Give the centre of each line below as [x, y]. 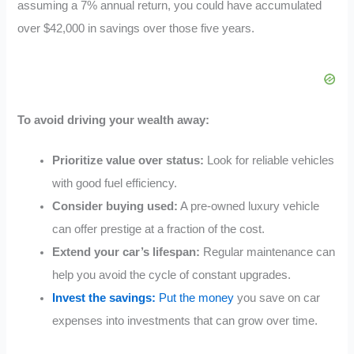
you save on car [277, 298]
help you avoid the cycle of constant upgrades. [172, 275]
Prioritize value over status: [128, 160]
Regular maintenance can [268, 252]
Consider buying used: [115, 206]
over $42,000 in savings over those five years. [136, 29]
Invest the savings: [104, 298]
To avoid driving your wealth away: [114, 121]
